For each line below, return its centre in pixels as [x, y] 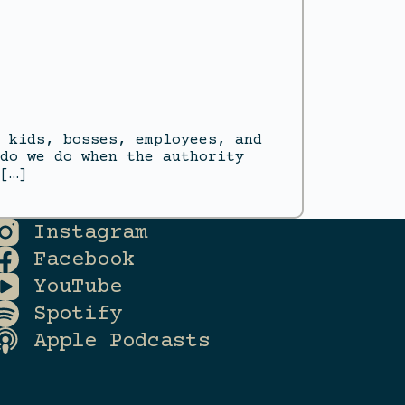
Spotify [78, 314]
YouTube [78, 287]
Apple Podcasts [122, 341]
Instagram [91, 232]
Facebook [85, 259]
